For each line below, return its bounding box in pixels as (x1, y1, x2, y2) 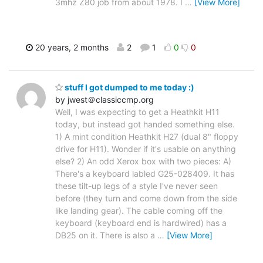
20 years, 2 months (33, 42, 109, 53)
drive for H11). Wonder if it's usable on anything (55, 143, 236, 154)
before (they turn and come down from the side (55, 193, 237, 203)
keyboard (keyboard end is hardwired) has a (55, 217, 227, 228)
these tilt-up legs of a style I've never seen (55, 180, 218, 191)
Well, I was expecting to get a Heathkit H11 (55, 106, 220, 117)
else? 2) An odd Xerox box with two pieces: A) (55, 156, 231, 166)
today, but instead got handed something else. (55, 119, 235, 129)
